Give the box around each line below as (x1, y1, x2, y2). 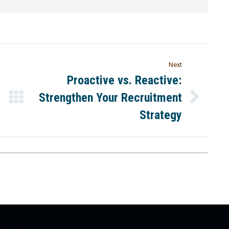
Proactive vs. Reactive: (67, 73, 182, 87)
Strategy (140, 107, 182, 122)
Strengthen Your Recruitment (39, 90, 182, 105)
